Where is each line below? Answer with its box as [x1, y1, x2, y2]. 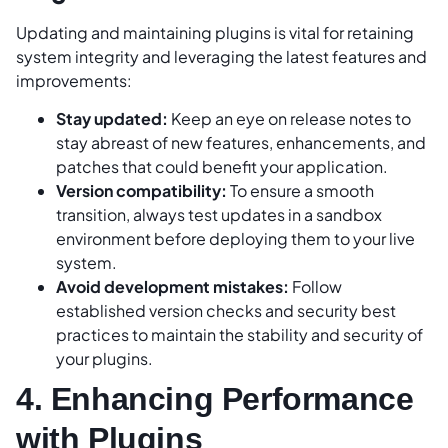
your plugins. [56, 348, 153, 370]
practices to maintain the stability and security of [56, 324, 423, 346]
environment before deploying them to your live [56, 228, 415, 250]
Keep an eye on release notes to [168, 108, 411, 130]
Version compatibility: [56, 180, 227, 202]
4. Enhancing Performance [16, 381, 414, 418]
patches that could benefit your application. [56, 156, 388, 178]
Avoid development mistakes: [56, 276, 289, 298]
